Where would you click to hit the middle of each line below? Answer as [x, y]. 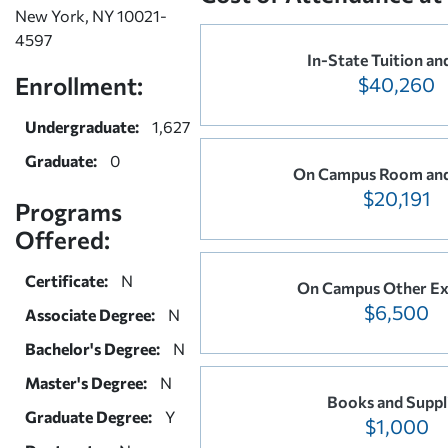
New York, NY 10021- [91, 15]
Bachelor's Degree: [92, 348]
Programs [68, 211]
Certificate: [66, 280]
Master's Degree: [86, 382]
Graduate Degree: [88, 416]
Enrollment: [79, 85]
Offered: [62, 239]
